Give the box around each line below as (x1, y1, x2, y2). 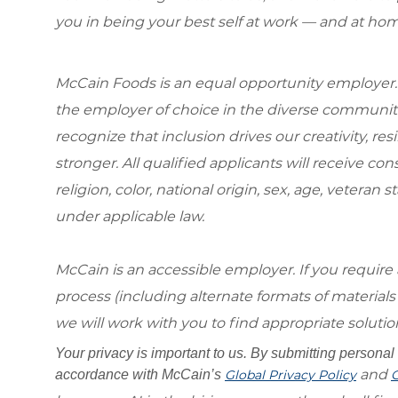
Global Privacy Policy (225, 366, 356, 383)
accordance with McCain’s (55, 366, 225, 382)
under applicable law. (55, 207, 204, 225)
